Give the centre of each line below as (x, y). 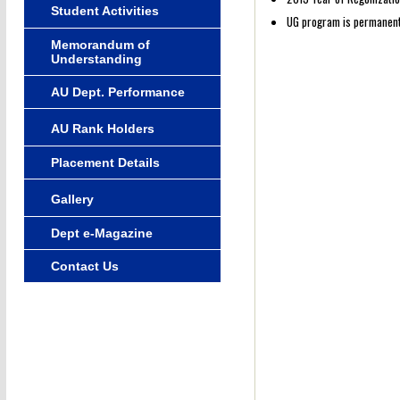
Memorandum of (100, 44)
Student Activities (104, 10)
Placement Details (105, 162)
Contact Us (84, 266)
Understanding (96, 58)
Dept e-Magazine (101, 233)
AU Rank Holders (102, 128)
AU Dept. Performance (117, 92)
